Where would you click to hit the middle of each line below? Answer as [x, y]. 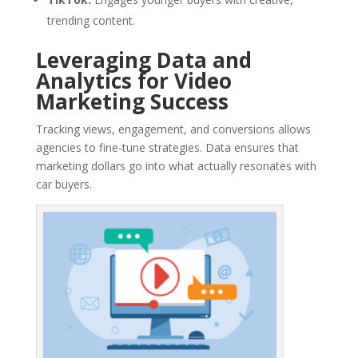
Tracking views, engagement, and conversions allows [173, 129]
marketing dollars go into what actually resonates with [176, 166]
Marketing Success [132, 102]
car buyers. [64, 185]
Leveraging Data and [143, 60]
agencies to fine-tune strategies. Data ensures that [167, 148]
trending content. [91, 21]
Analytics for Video [133, 81]
